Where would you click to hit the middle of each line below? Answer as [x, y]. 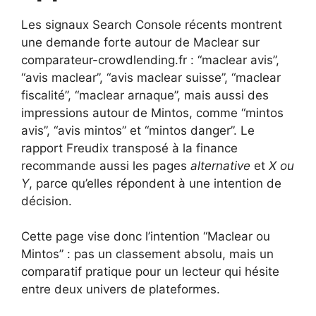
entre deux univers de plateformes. [121, 289]
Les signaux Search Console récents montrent [152, 24]
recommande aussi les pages [106, 165]
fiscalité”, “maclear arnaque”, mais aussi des [145, 95]
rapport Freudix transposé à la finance [129, 148]
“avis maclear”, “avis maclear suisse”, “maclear [151, 77]
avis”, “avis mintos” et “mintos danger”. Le [138, 130]
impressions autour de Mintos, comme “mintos [152, 113]
